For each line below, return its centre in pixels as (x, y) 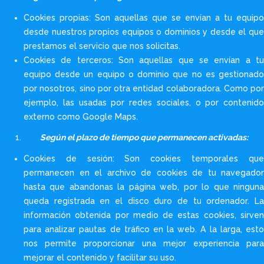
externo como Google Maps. (81, 116)
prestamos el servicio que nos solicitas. (102, 46)
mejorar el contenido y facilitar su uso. (100, 257)
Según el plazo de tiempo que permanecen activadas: (144, 137)
